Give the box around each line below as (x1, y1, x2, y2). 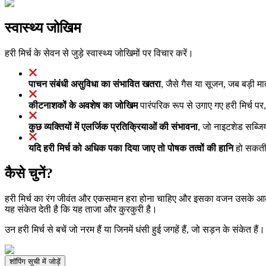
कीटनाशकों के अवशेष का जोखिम (28, 100, 138, 110)
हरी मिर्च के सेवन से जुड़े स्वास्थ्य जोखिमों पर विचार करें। (5, 47, 194, 58)
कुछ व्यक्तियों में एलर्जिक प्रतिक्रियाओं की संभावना (28, 121, 198, 132)
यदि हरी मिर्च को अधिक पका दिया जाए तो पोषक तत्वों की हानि (28, 142, 233, 153)
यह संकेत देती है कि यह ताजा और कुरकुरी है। (5, 204, 157, 214)
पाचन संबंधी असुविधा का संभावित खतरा (28, 78, 161, 89)
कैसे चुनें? (5, 165, 53, 181)
